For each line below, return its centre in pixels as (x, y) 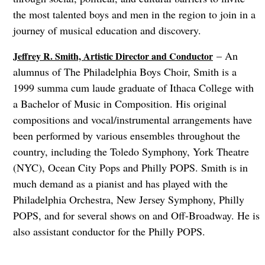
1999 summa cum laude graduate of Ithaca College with (133, 88)
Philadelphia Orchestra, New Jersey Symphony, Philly (128, 200)
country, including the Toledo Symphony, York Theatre (131, 152)
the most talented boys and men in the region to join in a (134, 14)
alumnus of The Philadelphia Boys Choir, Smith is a (125, 72)
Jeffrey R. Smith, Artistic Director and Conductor (113, 56)
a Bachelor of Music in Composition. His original (119, 104)
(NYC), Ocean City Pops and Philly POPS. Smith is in (130, 168)
